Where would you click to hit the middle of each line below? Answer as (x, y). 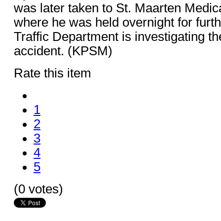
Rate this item (53, 73)
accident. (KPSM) (63, 51)
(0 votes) (38, 189)
